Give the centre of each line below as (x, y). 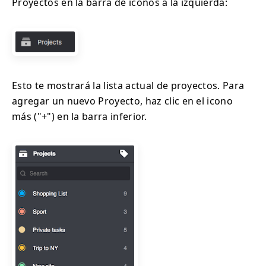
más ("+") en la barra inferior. (79, 116)
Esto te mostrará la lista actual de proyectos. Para (128, 85)
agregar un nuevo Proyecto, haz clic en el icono (123, 101)
